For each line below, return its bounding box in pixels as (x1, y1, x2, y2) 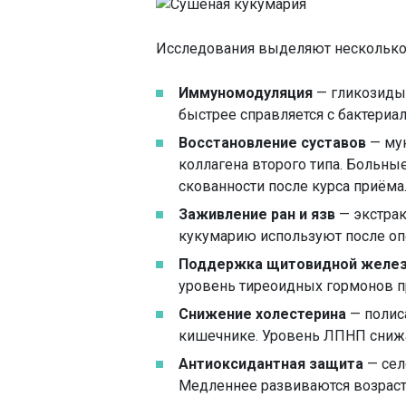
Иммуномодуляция (179, 84, 313, 101)
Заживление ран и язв (179, 206, 335, 223)
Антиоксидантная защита (179, 355, 363, 372)
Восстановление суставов (179, 134, 366, 151)
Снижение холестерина (179, 305, 346, 323)
